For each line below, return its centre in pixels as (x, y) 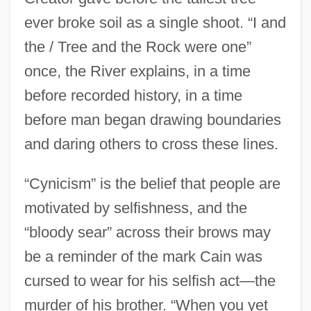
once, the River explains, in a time (137, 72)
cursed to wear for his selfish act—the (150, 281)
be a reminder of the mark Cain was (143, 257)
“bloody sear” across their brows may (147, 233)
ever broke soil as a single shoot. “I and (155, 23)
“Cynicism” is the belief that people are (152, 184)
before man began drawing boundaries (152, 120)
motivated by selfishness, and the (135, 208)
